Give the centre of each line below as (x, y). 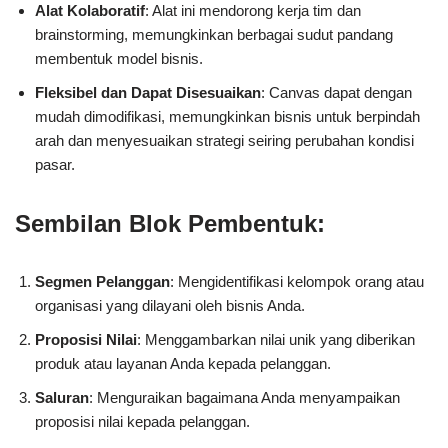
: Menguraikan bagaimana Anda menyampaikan (244, 398)
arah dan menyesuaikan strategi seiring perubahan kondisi (224, 141)
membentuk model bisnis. (119, 59)
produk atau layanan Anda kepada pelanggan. (183, 364)
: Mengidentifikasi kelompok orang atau (297, 282)
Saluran (62, 398)
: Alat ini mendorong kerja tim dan (253, 11)
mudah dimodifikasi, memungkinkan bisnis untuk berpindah (227, 117)
